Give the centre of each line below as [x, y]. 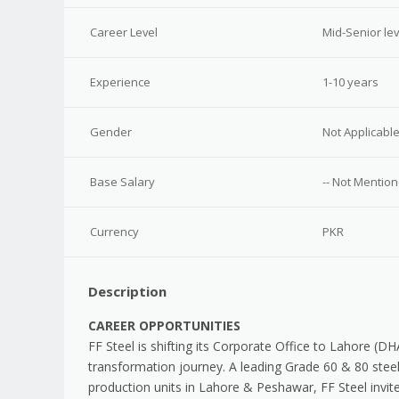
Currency [114, 232]
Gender [110, 132]
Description [127, 291]
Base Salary [122, 182]
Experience [120, 82]
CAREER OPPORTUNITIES [164, 325]
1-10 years [350, 82]
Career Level [123, 32]
